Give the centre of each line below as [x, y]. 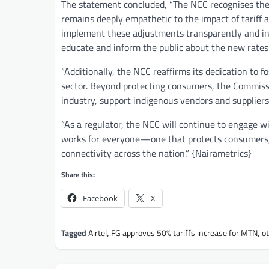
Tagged [75, 233]
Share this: [78, 174]
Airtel [98, 233]
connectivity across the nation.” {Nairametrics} [156, 153]
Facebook [100, 198]
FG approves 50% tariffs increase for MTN [184, 233]
